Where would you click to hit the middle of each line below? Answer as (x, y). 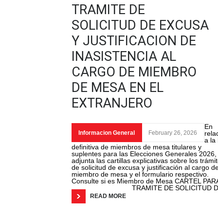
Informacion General (107, 133)
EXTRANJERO (112, 103)
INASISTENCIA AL (124, 57)
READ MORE (108, 196)
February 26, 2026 (173, 133)
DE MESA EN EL (118, 88)
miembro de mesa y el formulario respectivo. (140, 174)
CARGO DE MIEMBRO (134, 72)
